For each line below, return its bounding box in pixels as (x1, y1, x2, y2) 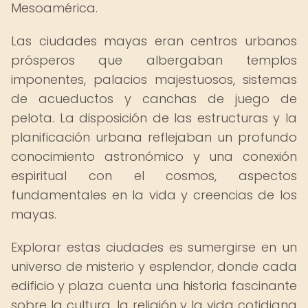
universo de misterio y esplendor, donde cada (11, 258, 297, 275)
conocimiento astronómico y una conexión (11, 148, 297, 165)
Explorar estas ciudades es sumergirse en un (11, 239, 297, 256)
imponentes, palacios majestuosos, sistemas (11, 71, 297, 88)
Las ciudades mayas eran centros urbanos (11, 32, 297, 49)
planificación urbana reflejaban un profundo (11, 129, 297, 146)
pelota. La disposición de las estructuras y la (11, 109, 297, 126)
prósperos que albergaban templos (11, 52, 297, 69)
